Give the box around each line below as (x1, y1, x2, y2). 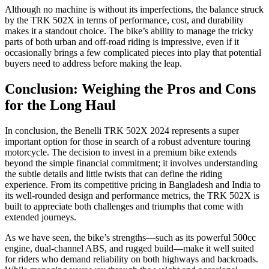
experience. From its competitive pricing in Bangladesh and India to (5, 179, 261, 190)
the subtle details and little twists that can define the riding (5, 168, 222, 179)
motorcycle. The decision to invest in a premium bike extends (5, 147, 237, 157)
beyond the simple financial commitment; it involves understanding (5, 157, 258, 168)
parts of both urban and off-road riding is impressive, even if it (5, 37, 239, 47)
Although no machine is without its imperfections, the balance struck (5, 4, 264, 15)
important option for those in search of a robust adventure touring (5, 136, 250, 147)
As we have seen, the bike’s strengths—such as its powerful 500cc (5, 232, 256, 243)
